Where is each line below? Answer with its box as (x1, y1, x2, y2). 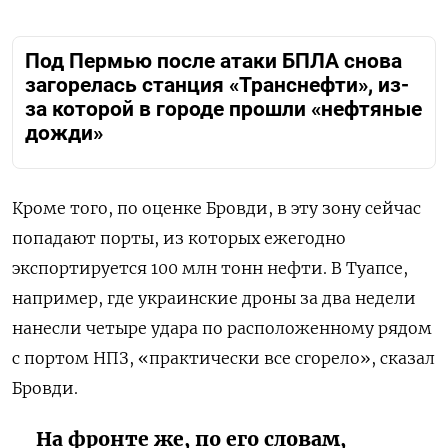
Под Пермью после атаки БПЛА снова (25, 49, 402, 74)
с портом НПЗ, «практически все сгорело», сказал (12, 347, 435, 368)
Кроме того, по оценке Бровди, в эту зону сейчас (12, 197, 421, 218)
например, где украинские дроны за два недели (12, 287, 416, 308)
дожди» (25, 121, 103, 146)
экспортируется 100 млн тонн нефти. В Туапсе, (12, 257, 408, 278)
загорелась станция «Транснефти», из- (25, 73, 409, 98)
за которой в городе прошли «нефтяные (25, 97, 422, 122)
